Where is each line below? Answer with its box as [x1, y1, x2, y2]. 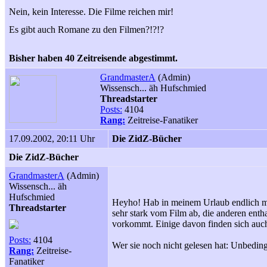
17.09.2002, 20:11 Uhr [9, 133, 95, 144]
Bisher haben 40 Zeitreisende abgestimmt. [9, 53, 178, 63]
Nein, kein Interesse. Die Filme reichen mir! [9, 7, 173, 17]
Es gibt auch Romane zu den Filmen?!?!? [9, 24, 164, 35]
